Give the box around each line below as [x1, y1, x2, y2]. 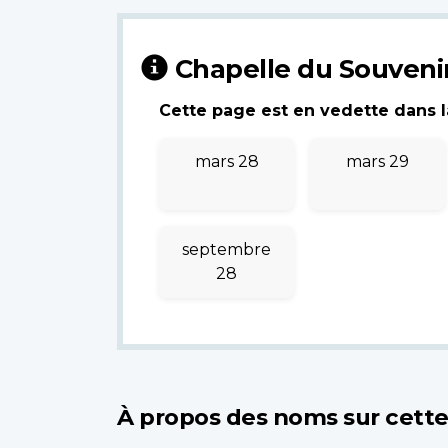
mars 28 [194, 151, 259, 171]
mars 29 [346, 151, 409, 171]
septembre [182, 239, 271, 259]
